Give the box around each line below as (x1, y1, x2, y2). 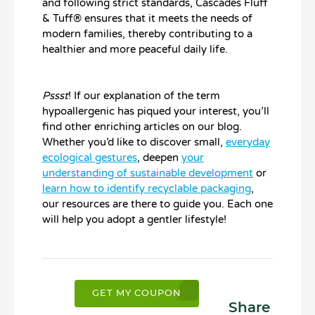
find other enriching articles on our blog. (42, 120, 242, 133)
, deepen (137, 151, 181, 164)
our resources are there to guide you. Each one (42, 198, 273, 210)
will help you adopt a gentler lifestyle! (42, 213, 226, 226)
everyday (226, 136, 270, 148)
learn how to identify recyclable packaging (42, 182, 251, 195)
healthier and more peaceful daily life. (42, 42, 228, 56)
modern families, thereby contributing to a (42, 27, 252, 40)
